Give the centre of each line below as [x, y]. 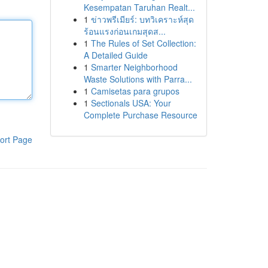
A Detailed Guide [115, 55]
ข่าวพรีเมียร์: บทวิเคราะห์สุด [142, 19]
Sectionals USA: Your [131, 103]
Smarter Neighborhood [134, 67]
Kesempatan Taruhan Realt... [139, 7]
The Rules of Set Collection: [143, 43]
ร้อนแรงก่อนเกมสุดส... [124, 31]
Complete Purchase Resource [140, 115]
